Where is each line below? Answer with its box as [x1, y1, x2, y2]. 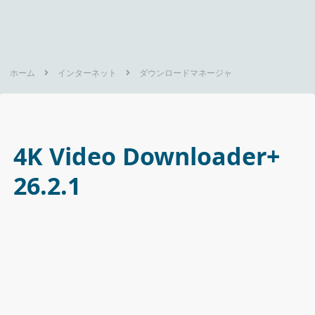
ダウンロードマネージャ [139, 66, 233, 79]
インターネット [58, 66, 117, 79]
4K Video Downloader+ [13, 140, 280, 173]
